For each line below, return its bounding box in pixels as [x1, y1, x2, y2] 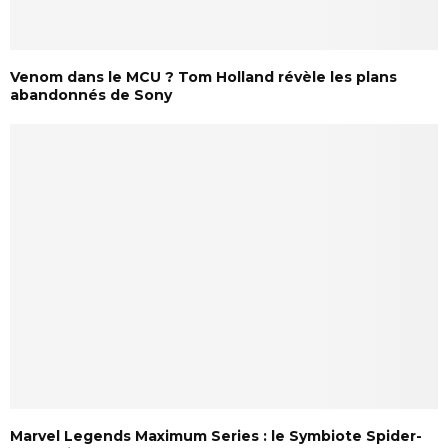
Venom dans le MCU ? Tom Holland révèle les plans [10, 67, 397, 86]
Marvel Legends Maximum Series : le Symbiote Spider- [10, 426, 422, 445]
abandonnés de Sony [10, 85, 172, 104]
